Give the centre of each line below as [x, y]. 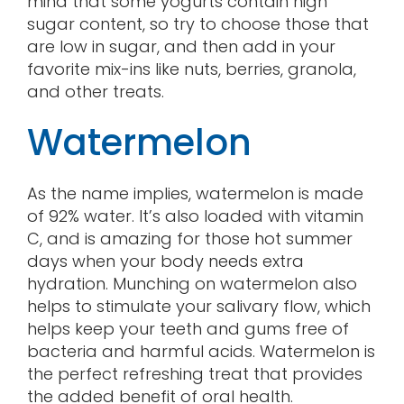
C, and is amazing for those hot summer [189, 238]
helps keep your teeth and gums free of [188, 328]
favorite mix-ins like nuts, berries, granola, [191, 69]
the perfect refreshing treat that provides [194, 373]
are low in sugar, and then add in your [181, 46]
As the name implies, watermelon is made [195, 193]
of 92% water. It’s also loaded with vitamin [195, 216]
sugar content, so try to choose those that [197, 23]
